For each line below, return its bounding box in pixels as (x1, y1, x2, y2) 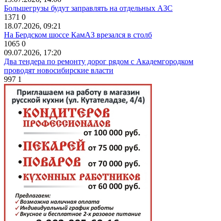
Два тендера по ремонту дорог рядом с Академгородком (4, 57, 193, 66)
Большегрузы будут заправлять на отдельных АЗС (4, 3, 173, 12)
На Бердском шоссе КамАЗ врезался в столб (4, 30, 152, 39)
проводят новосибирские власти (4, 66, 113, 74)
